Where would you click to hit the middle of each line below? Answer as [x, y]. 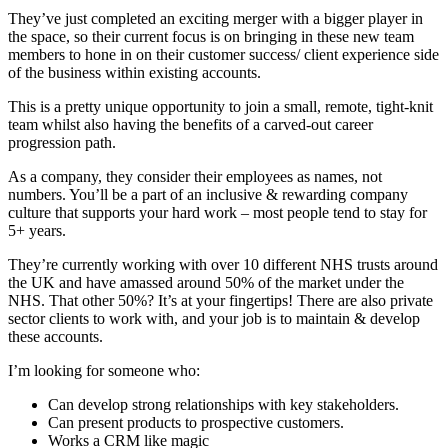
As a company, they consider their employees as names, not [195, 177]
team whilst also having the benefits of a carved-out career [190, 125]
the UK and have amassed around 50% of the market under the [206, 283]
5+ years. [37, 231]
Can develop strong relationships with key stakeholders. [223, 405]
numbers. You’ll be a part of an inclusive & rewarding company [208, 195]
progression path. [62, 143]
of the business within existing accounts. [134, 73]
